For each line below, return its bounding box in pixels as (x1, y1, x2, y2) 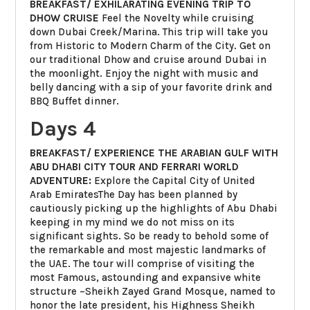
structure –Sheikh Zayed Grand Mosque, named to (30, 284, 276, 298)
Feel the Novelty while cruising (99, 11, 255, 24)
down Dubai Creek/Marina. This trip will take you (30, 25, 269, 38)
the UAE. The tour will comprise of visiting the (30, 257, 255, 270)
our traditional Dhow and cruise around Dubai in (30, 53, 267, 66)
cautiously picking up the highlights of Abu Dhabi (30, 201, 278, 215)
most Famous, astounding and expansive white (30, 271, 262, 284)
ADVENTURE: (30, 174, 95, 187)
